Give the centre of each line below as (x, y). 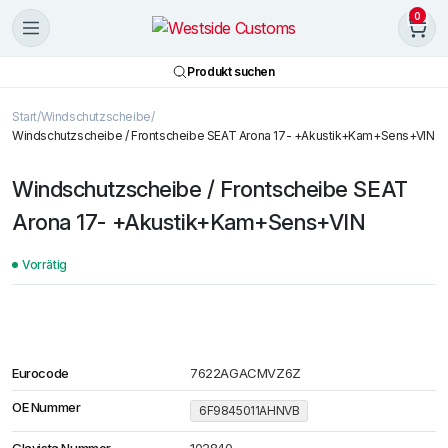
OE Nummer (46, 407)
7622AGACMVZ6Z (245, 373)
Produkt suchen (231, 71)
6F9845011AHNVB (249, 410)
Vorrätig (44, 264)
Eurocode (40, 373)
